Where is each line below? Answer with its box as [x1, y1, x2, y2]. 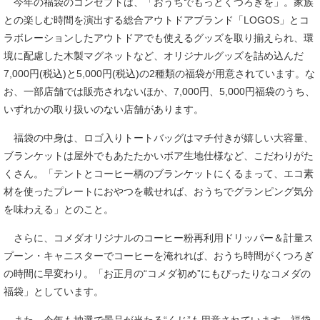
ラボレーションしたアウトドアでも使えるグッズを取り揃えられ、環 [4, 32, 314, 44]
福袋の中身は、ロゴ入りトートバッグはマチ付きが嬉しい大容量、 [4, 132, 314, 144]
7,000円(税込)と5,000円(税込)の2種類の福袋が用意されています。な [4, 68, 315, 80]
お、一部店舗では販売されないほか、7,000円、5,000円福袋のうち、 [4, 86, 315, 98]
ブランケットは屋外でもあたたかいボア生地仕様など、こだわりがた [4, 150, 314, 162]
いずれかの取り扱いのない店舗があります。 [4, 104, 204, 116]
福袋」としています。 [4, 286, 104, 298]
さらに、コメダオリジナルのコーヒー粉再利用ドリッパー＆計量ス [4, 232, 314, 244]
